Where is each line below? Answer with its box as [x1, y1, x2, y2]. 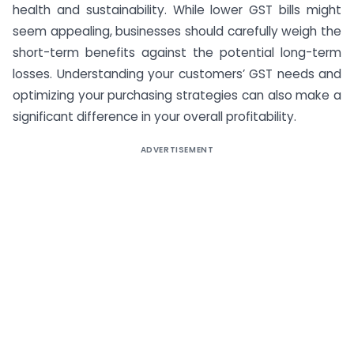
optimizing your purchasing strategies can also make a [13, 86, 341, 104]
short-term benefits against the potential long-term [13, 43, 341, 61]
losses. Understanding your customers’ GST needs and [13, 65, 341, 82]
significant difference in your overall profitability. [13, 107, 296, 125]
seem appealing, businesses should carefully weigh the [13, 22, 341, 40]
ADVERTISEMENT [140, 143, 214, 156]
